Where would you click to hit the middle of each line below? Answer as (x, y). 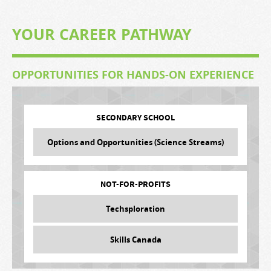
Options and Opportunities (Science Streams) (135, 142)
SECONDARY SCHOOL (135, 118)
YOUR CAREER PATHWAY (102, 34)
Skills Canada (135, 240)
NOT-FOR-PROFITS (135, 185)
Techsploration (135, 209)
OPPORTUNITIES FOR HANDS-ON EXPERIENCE (133, 75)
